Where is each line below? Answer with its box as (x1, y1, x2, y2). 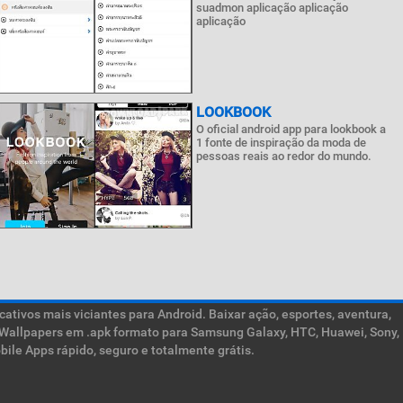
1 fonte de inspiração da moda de (196, 136, 367, 149)
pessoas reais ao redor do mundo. (196, 149, 372, 163)
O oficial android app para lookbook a (196, 122, 387, 136)
